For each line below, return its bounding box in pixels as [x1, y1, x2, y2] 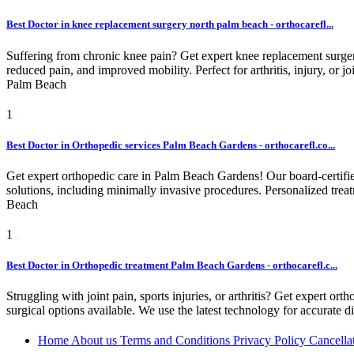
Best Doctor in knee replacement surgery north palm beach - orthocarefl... [6, 18, 333, 31]
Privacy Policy [233, 333, 309, 348]
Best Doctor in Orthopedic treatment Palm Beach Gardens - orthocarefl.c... [6, 258, 337, 271]
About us [71, 333, 120, 348]
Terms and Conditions [120, 333, 233, 348]
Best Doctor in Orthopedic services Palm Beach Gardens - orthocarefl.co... [6, 138, 335, 151]
